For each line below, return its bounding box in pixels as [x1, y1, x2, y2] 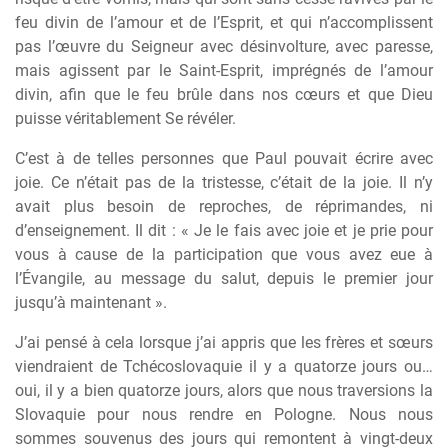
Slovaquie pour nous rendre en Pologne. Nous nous [15, 405, 433, 424]
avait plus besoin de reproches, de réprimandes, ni [15, 197, 433, 216]
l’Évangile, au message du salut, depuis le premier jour [15, 269, 433, 288]
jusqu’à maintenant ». [15, 293, 167, 312]
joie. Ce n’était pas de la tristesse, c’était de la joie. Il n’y [15, 173, 433, 192]
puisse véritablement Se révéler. [15, 109, 236, 128]
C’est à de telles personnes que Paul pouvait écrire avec [15, 149, 433, 168]
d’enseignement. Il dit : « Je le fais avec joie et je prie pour [15, 221, 433, 240]
